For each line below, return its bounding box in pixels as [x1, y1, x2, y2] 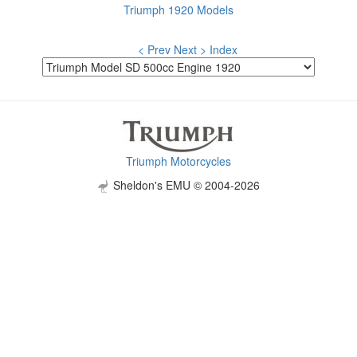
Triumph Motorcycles [126, 153, 231, 169]
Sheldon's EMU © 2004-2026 [110, 177, 260, 193]
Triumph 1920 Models [124, 2, 233, 18]
